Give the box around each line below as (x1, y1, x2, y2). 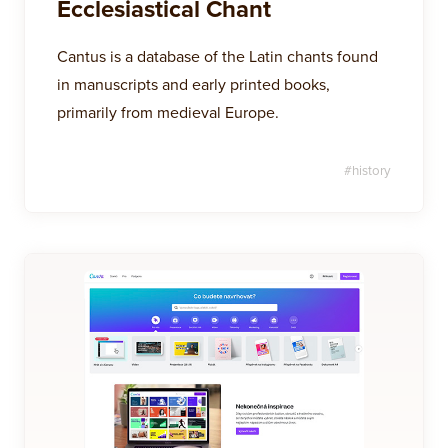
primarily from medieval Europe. (57, 101, 279, 123)
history (352, 161, 391, 179)
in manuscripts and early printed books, (57, 73, 330, 95)
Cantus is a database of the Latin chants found (57, 45, 378, 67)
